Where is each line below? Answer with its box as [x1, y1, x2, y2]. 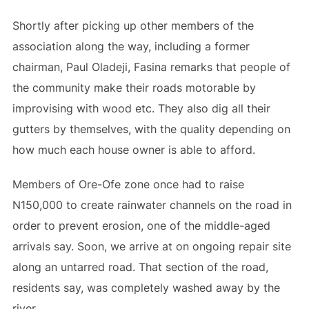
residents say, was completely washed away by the [12, 281, 280, 295]
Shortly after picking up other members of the [12, 19, 254, 32]
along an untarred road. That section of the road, [12, 260, 268, 274]
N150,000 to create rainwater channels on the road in [12, 198, 292, 212]
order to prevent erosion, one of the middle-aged [12, 219, 270, 232]
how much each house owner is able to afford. [12, 143, 255, 157]
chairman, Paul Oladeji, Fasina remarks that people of [12, 60, 290, 74]
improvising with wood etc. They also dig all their [12, 101, 270, 115]
